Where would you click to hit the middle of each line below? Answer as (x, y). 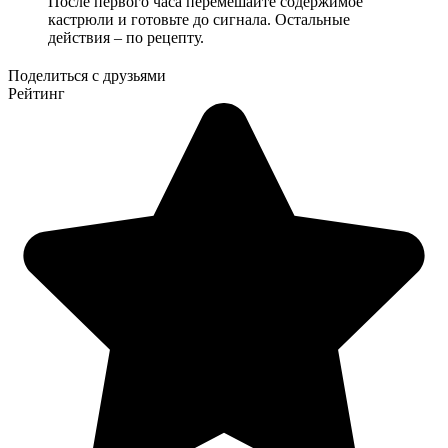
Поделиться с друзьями (87, 75)
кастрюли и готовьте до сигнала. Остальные (199, 19)
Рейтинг (36, 93)
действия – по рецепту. (126, 37)
